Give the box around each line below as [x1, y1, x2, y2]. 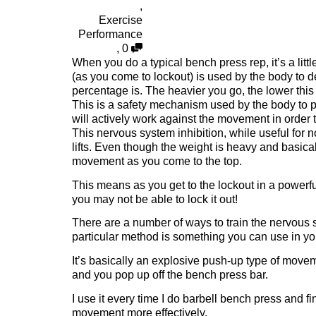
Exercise [99, 14, 142, 27]
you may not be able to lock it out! [72, 193, 238, 205]
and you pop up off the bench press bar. [72, 269, 268, 281]
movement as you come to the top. [72, 155, 242, 168]
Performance [78, 28, 142, 41]
